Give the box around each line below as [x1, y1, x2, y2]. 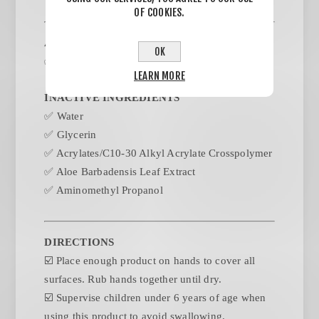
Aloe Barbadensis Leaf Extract [56, 166, 196, 178]
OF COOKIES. [134, 6, 185, 19]
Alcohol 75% [56, 56, 117, 68]
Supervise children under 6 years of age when [56, 292, 266, 304]
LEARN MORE [134, 69, 185, 83]
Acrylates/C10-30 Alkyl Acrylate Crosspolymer [56, 147, 273, 159]
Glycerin [56, 129, 97, 141]
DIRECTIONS [44, 236, 115, 249]
